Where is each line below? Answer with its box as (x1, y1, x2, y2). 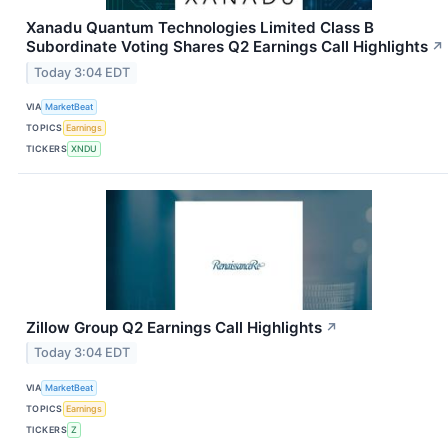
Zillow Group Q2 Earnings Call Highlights (26, 317, 322, 337)
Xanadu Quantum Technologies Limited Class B (26, 17, 374, 37)
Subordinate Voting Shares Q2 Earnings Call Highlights (26, 36, 428, 56)
